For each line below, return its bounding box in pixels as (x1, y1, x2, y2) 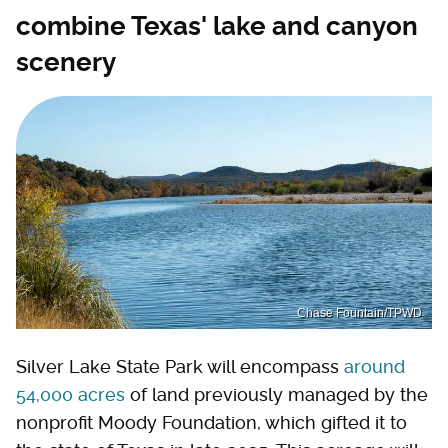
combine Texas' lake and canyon (16, 10, 418, 41)
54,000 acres (16, 384, 125, 406)
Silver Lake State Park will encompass (16, 356, 344, 378)
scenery (16, 46, 116, 77)
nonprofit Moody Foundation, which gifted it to (16, 412, 407, 434)
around (344, 356, 405, 378)
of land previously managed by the (125, 384, 428, 406)
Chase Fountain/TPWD (297, 306, 422, 321)
